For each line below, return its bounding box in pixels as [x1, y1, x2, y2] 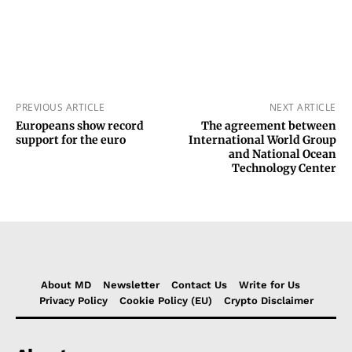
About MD [40, 279, 91, 291]
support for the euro [16, 133, 126, 148]
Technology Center [231, 161, 336, 176]
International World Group [188, 133, 336, 148]
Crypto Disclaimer [223, 295, 313, 307]
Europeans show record [16, 119, 144, 134]
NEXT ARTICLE [269, 101, 336, 115]
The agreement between [200, 119, 336, 134]
